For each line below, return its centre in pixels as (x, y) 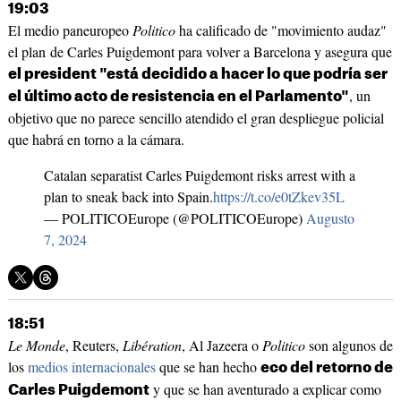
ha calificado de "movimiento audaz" (281, 30)
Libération (152, 346)
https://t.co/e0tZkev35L (278, 197)
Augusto (330, 218)
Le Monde (36, 346)
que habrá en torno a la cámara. (96, 140)
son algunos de (349, 346)
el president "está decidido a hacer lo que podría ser (197, 75)
